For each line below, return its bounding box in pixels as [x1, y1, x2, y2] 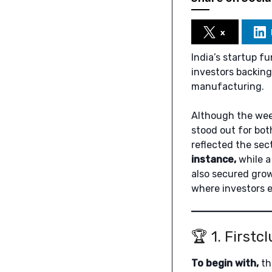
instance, [191, 154, 236, 166]
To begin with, [191, 257, 259, 270]
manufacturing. [191, 81, 264, 93]
